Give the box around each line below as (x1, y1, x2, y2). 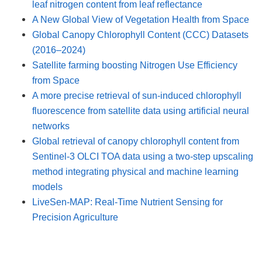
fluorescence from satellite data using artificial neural (32, 105, 249, 116)
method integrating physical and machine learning (32, 166, 239, 177)
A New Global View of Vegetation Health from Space (32, 13, 249, 25)
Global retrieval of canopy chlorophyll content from (32, 135, 239, 146)
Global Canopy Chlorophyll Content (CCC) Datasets (32, 29, 249, 40)
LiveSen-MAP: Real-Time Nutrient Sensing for (32, 196, 223, 207)
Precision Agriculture (32, 211, 118, 222)
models (32, 181, 63, 192)
